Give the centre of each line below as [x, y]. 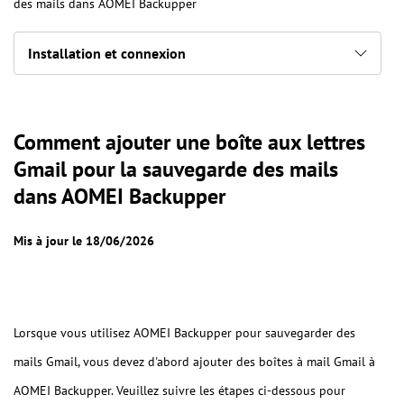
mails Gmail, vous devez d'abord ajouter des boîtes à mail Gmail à [194, 362]
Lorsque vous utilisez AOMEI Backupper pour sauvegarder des [184, 333]
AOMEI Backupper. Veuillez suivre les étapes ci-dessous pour [179, 390]
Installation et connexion [107, 53]
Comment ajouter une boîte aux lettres [189, 142]
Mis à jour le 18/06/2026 [84, 241]
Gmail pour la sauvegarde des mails [176, 169]
